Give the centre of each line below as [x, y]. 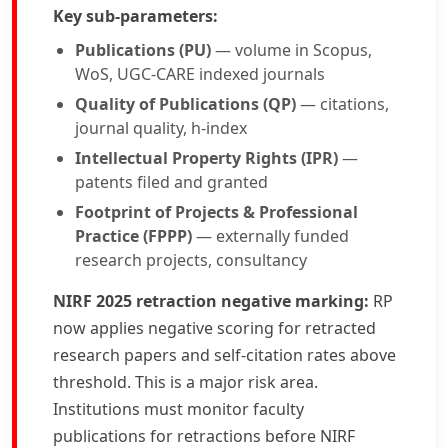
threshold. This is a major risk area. [185, 382]
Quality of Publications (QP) [185, 104]
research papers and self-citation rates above [224, 355]
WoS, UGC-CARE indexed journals [200, 74]
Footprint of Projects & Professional [216, 212]
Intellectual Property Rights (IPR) [206, 158]
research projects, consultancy [191, 260]
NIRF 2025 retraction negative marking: [211, 301]
